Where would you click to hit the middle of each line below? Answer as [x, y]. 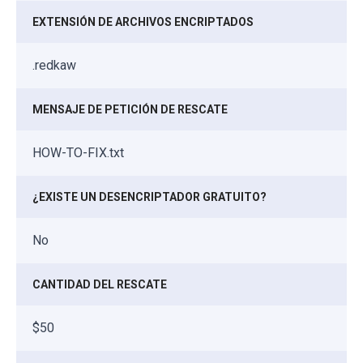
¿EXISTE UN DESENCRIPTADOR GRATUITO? [149, 196]
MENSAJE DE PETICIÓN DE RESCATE [130, 109]
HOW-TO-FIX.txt [78, 152]
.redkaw [54, 65]
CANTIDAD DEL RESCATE [100, 284]
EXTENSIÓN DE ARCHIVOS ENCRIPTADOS [143, 21]
